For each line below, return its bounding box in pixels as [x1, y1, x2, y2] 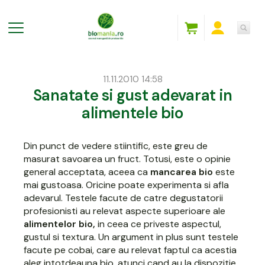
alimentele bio [82, 102, 183, 123]
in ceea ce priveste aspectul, [98, 217, 222, 230]
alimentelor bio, [24, 217, 98, 230]
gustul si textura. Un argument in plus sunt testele [24, 230, 239, 243]
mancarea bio [150, 165, 216, 178]
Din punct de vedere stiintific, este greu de [24, 139, 208, 152]
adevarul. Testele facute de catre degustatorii [24, 191, 224, 204]
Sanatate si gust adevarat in [33, 85, 232, 105]
